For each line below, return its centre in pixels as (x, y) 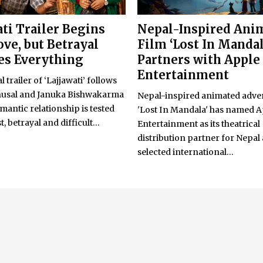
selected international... (186, 152)
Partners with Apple (199, 60)
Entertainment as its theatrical (199, 124)
